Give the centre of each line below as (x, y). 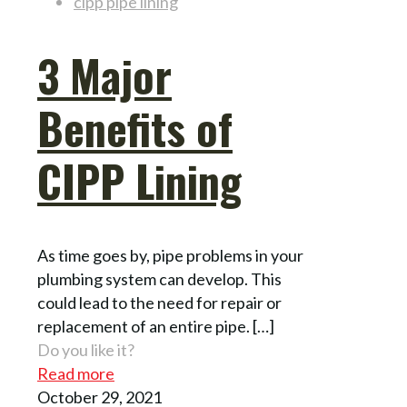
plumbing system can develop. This (159, 279)
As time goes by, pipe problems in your (170, 256)
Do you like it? (86, 350)
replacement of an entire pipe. (144, 327)
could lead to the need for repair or (159, 303)
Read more (76, 374)
